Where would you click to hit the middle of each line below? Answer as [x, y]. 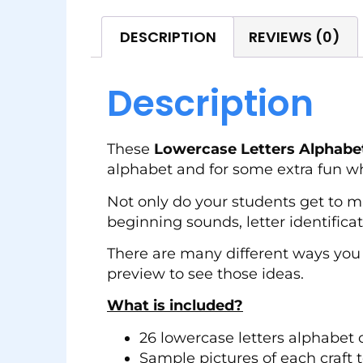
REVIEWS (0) [294, 36]
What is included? [175, 306]
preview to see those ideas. [205, 274]
